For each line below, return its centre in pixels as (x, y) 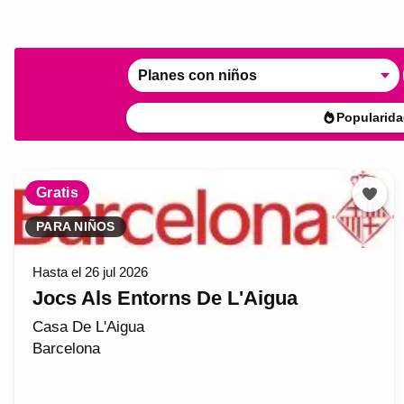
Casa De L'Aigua (88, 326)
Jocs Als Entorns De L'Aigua (165, 298)
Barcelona (66, 348)
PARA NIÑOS (76, 226)
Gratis (57, 192)
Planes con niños (198, 75)
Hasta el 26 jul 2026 (90, 271)
